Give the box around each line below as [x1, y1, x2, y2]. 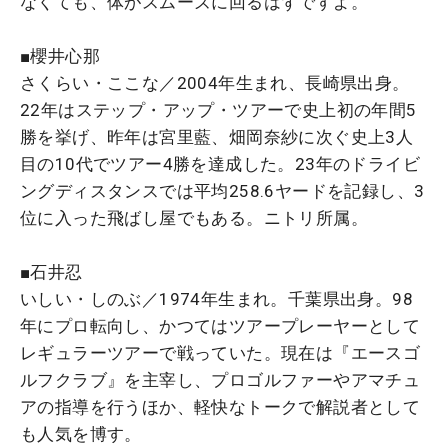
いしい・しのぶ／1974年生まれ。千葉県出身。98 [20, 288, 413, 309]
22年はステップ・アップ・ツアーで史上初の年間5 [20, 99, 417, 120]
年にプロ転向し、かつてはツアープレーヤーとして [20, 315, 421, 336]
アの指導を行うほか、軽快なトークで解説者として [20, 396, 421, 417]
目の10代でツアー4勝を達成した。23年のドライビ [20, 153, 420, 174]
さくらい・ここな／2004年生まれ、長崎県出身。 [20, 72, 410, 93]
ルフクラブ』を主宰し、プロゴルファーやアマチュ [20, 369, 421, 390]
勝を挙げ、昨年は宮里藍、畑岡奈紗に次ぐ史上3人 [20, 126, 414, 147]
